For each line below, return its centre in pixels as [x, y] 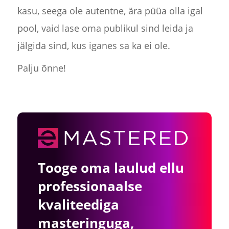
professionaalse [90, 186]
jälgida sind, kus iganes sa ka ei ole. [94, 46]
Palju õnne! [41, 68]
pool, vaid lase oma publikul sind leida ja [105, 28]
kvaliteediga [78, 205]
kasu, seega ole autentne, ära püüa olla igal [110, 11]
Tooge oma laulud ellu [111, 168]
